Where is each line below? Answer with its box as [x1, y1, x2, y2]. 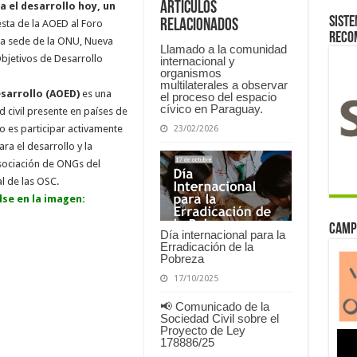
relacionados [159, 17, 238, 35]
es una [79, 88, 112, 100]
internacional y [159, 54, 235, 68]
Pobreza [159, 251, 204, 265]
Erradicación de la [159, 239, 253, 253]
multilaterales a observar [159, 78, 288, 92]
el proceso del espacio [159, 90, 277, 104]
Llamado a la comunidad [159, 42, 287, 56]
